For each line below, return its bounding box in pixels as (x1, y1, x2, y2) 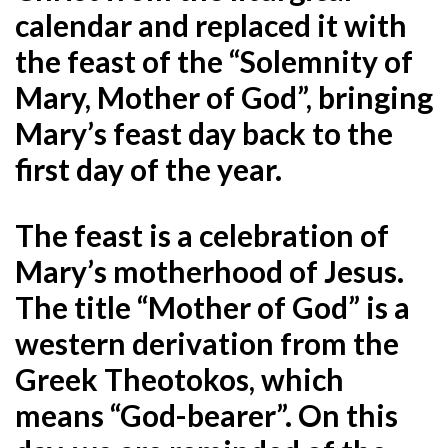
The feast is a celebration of (15, 216, 389, 253)
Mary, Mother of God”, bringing (15, 78, 433, 115)
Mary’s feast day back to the (15, 114, 393, 151)
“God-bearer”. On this (110, 396, 398, 433)
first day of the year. (15, 150, 282, 187)
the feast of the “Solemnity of (15, 42, 413, 79)
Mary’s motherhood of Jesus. (15, 252, 404, 289)
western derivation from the (15, 324, 399, 361)
